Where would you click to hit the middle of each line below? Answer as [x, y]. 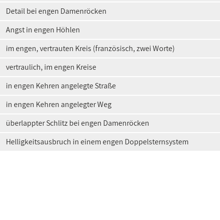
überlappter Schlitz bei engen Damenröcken [78, 123]
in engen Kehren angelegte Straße [61, 86]
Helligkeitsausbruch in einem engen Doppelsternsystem [97, 142]
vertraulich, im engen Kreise [51, 67]
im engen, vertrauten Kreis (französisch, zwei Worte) [90, 48]
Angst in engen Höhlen [43, 30]
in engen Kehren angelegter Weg [59, 104]
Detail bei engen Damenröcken [56, 11]
